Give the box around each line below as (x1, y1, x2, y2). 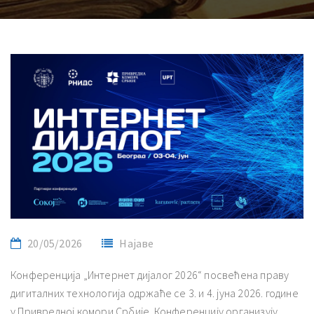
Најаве (119, 235, 154, 250)
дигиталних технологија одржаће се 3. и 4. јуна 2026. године (11, 285, 299, 300)
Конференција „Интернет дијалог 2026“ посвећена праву (11, 267, 289, 282)
